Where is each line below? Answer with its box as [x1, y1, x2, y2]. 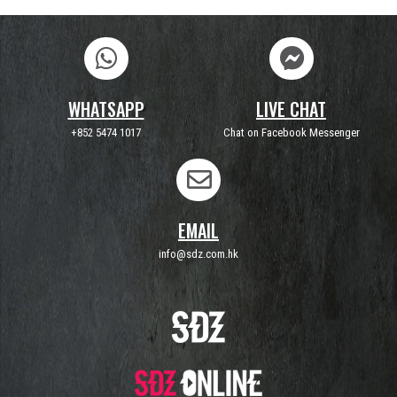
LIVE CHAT [256, 95, 326, 122]
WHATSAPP [67, 95, 144, 122]
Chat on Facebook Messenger [222, 125, 360, 139]
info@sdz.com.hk [159, 246, 238, 261]
